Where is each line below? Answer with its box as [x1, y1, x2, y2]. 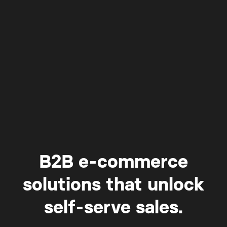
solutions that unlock [23, 176, 204, 195]
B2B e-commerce [39, 153, 188, 172]
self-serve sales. [44, 199, 183, 217]
